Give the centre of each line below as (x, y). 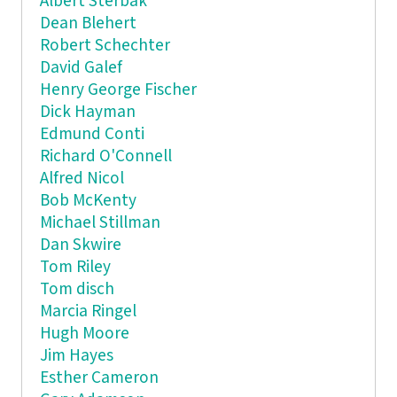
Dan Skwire (80, 245)
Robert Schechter (105, 45)
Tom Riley (75, 267)
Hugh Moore (84, 333)
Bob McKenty (88, 200)
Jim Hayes (76, 355)
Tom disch (77, 289)
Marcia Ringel (88, 311)
